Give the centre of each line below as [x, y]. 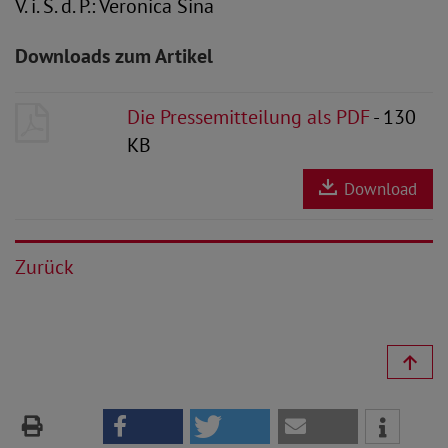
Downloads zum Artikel [114, 56]
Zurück [44, 267]
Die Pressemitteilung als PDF [248, 117]
